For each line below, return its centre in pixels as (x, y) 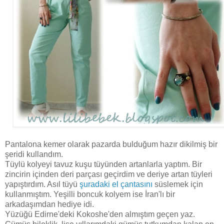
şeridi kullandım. (34, 154)
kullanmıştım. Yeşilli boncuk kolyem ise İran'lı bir (90, 194)
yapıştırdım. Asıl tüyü (41, 184)
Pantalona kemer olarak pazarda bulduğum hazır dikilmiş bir (111, 144)
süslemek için (178, 184)
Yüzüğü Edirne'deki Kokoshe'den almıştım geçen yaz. (100, 214)
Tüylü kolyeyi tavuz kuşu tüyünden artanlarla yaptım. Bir (103, 164)
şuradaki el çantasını (115, 184)
